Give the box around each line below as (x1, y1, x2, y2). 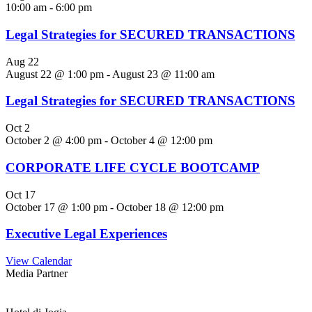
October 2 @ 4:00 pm (6, 134, 102, 147)
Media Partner (6, 267, 68, 279)
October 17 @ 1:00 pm (6, 201, 107, 213)
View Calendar (6, 254, 72, 267)
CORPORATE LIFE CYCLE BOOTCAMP (6, 159, 260, 175)
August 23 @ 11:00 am (112, 68, 214, 80)
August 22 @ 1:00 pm (6, 68, 104, 80)
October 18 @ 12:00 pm (116, 201, 224, 213)
